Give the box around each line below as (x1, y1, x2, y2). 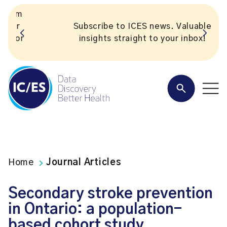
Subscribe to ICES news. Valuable (44, 22, 183, 30)
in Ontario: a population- (8, 202, 182, 217)
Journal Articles (46, 158, 122, 167)
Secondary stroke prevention (8, 186, 213, 201)
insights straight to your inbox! (50, 34, 177, 43)
